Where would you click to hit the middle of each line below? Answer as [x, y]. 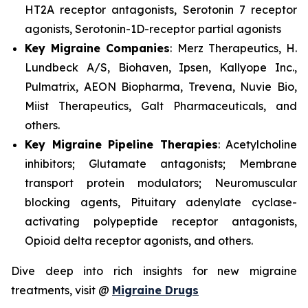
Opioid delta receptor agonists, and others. [139, 241]
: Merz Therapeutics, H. [234, 48]
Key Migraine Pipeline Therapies [121, 145]
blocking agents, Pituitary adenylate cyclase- [161, 202]
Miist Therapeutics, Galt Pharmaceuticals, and [161, 106]
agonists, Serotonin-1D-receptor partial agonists [153, 29]
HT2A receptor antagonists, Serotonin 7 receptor [161, 10]
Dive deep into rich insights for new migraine [154, 271]
